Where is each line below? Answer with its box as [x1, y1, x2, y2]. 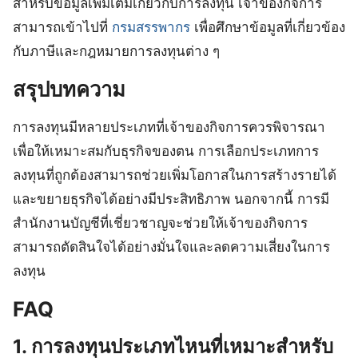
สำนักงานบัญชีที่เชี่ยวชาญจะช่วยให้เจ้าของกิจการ [13, 215, 308, 232]
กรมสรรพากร [112, 19, 190, 36]
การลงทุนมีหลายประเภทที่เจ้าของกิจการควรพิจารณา [13, 119, 325, 136]
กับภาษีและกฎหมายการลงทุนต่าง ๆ [13, 43, 220, 60]
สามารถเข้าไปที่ [13, 19, 112, 36]
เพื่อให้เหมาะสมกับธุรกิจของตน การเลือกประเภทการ [13, 143, 319, 160]
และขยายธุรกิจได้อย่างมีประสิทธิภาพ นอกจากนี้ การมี [13, 191, 329, 208]
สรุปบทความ [13, 77, 125, 102]
